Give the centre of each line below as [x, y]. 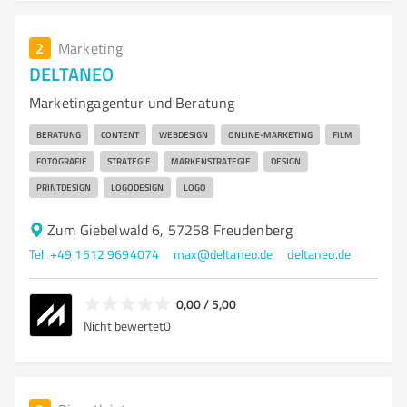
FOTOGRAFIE [62, 161]
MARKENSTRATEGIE [211, 161]
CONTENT [120, 134]
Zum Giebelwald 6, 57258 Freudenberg [170, 230]
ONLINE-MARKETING [270, 134]
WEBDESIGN [184, 134]
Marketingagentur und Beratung [132, 103]
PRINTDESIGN [64, 187]
